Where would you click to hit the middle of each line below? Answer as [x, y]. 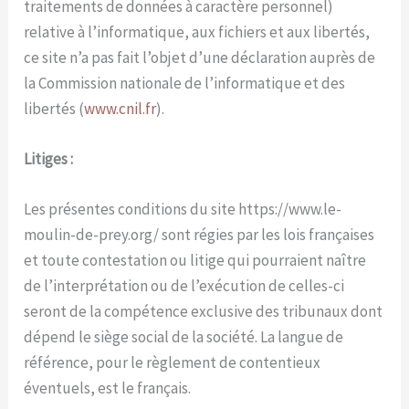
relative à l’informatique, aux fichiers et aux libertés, [197, 31]
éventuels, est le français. [108, 388]
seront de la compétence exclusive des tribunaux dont [204, 312]
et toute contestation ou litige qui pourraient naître [195, 261]
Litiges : [49, 158]
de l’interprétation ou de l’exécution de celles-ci [184, 286]
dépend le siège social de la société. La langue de [184, 337]
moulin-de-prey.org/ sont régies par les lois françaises [199, 235]
